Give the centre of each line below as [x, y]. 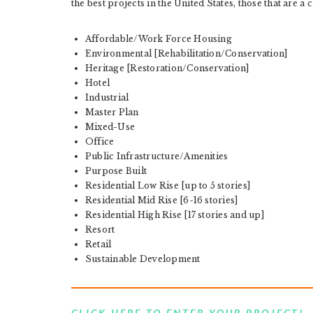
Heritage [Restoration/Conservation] [167, 68]
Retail [99, 244]
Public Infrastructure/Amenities [157, 156]
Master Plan [112, 112]
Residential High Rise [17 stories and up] [175, 215]
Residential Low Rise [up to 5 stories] [168, 185]
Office [100, 141]
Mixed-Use [110, 127]
